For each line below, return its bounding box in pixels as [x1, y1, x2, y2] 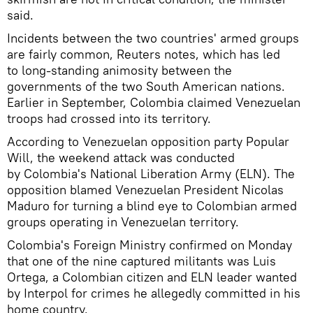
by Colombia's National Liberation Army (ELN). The [7, 166, 295, 182]
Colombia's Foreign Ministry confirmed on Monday [7, 237, 292, 254]
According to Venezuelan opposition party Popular [7, 133, 289, 150]
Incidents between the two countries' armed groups [7, 30, 299, 47]
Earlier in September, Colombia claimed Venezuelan [7, 94, 300, 111]
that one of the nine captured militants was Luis [7, 253, 276, 270]
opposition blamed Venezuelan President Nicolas [7, 182, 284, 198]
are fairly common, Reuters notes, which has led [7, 46, 280, 63]
